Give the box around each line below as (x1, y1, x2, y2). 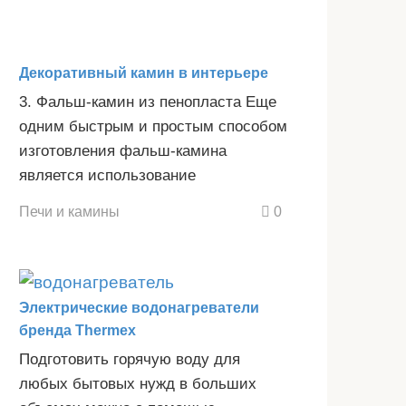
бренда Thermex (19, 323, 136, 339)
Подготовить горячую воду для (19, 351, 240, 369)
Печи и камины (19, 203, 120, 220)
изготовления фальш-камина (19, 141, 227, 159)
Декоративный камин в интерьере (19, 64, 268, 81)
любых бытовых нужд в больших (19, 375, 256, 393)
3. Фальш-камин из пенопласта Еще (19, 92, 276, 111)
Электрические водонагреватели (19, 300, 259, 316)
